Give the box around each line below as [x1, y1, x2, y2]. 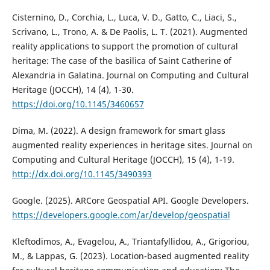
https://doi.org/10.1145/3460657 [11, 98, 144, 110]
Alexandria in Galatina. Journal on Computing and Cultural [11, 69, 249, 81]
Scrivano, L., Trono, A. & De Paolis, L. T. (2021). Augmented [11, 26, 248, 38]
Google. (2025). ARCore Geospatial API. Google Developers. [11, 195, 249, 207]
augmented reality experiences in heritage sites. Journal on [11, 139, 253, 151]
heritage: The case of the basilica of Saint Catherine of [11, 55, 231, 67]
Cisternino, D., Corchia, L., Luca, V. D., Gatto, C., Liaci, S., [11, 11, 237, 24]
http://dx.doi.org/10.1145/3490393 [11, 168, 152, 180]
